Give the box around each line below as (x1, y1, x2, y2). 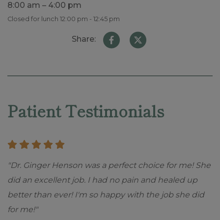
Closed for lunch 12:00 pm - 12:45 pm (7, 15, 120, 23)
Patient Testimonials (7, 99, 164, 122)
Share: (71, 34, 96, 44)
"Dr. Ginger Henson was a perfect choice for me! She (7, 160, 211, 170)
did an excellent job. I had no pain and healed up (7, 175, 197, 185)
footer (13, 90, 38, 104)
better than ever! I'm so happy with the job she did (7, 190, 204, 199)
